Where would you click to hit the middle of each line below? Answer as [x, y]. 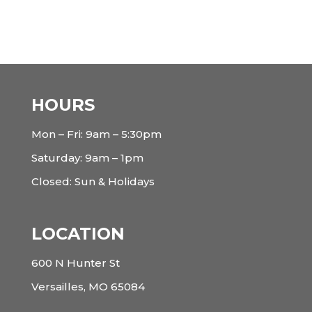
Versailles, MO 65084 [88, 286]
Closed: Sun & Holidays [93, 182]
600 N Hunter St [75, 263]
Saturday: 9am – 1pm [87, 158]
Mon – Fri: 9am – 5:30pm [96, 134]
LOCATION [78, 233]
